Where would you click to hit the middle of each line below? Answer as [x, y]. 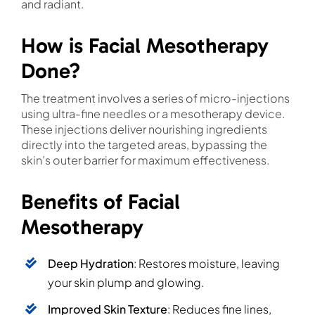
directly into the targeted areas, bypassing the [144, 144]
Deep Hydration [91, 263]
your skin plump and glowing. [126, 282]
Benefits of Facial [100, 201]
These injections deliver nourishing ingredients [144, 129]
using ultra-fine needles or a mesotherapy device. [153, 113]
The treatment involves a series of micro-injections [155, 98]
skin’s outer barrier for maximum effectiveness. [145, 160]
